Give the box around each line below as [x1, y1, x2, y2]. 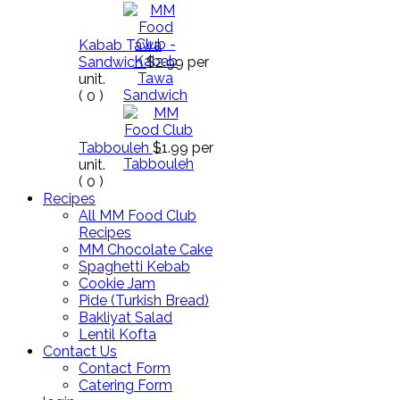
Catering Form [79, 377, 172, 394]
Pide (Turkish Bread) [79, 292, 209, 309]
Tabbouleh [79, 139, 153, 156]
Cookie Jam [79, 275, 155, 292]
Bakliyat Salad [79, 309, 172, 326]
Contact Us [43, 343, 117, 360]
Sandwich [79, 54, 146, 71]
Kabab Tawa [79, 37, 162, 54]
